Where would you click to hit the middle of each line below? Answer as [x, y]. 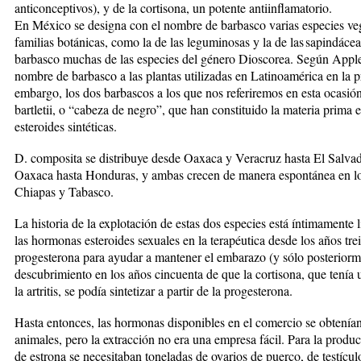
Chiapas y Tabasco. [64, 191]
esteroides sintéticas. [66, 126]
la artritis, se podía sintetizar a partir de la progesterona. [154, 290]
